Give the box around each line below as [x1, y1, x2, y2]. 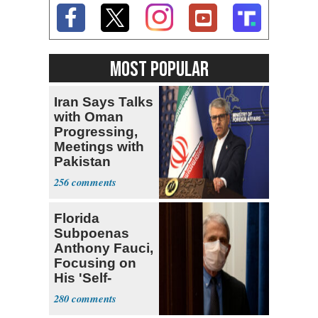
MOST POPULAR [109, 56, 209, 82]
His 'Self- [54, 270, 111, 285]
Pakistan [54, 153, 111, 169]
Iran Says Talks [54, 94, 153, 109]
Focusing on [54, 255, 136, 270]
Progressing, [54, 124, 138, 139]
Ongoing [54, 168, 111, 184]
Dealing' [54, 285, 107, 300]
